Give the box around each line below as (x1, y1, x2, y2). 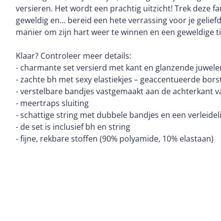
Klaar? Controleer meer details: (16, 50, 131, 61)
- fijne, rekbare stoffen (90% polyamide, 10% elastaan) (16, 133, 214, 144)
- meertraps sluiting (16, 98, 89, 109)
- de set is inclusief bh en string (16, 121, 130, 132)
